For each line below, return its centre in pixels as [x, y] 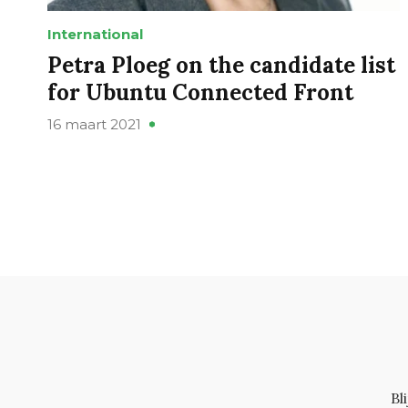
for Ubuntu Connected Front [200, 93]
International [95, 35]
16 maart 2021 [94, 125]
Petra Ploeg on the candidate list [221, 66]
